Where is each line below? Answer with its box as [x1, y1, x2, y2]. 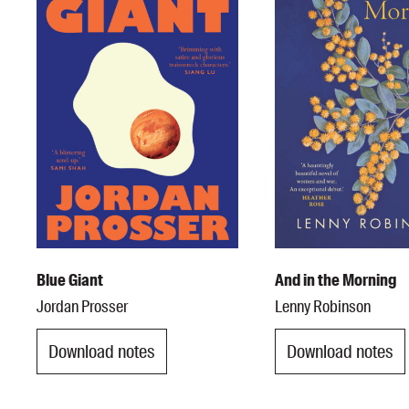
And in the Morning [274, 269, 396, 292]
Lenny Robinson [274, 296, 371, 319]
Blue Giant [37, 269, 103, 292]
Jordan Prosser [37, 296, 128, 319]
